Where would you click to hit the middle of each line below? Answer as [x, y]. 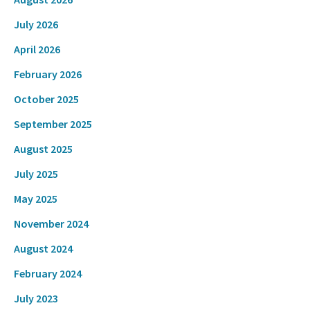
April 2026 [37, 49]
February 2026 [48, 74]
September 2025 [53, 124]
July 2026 [36, 24]
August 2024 [43, 248]
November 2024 [51, 223]
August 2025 [43, 148]
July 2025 [36, 173]
